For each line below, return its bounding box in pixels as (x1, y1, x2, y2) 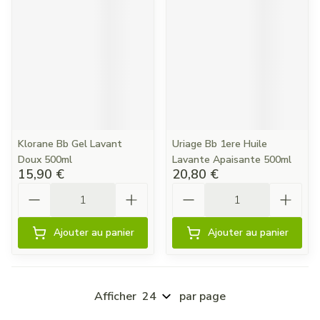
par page (179, 289, 226, 304)
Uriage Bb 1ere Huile (172, 137, 267, 151)
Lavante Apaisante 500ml (172, 153, 291, 166)
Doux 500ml (18, 153, 72, 166)
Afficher (94, 289, 136, 304)
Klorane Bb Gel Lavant (18, 137, 122, 151)
